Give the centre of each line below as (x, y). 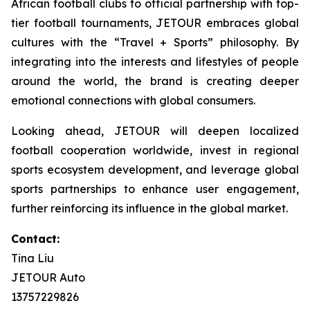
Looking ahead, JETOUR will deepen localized (155, 131)
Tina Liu (33, 258)
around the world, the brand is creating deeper (155, 81)
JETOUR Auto (48, 278)
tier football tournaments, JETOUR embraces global (155, 23)
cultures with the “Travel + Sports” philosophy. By (155, 43)
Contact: (35, 239)
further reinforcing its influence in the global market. (149, 209)
